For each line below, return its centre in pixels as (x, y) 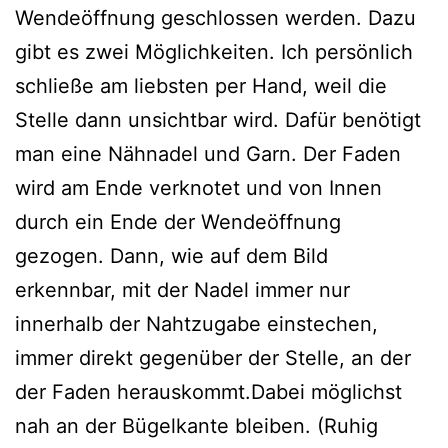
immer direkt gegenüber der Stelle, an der (213, 357)
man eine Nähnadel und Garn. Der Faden (208, 153)
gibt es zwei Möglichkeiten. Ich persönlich (214, 51)
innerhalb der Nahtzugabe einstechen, (196, 323)
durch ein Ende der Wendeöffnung (178, 221)
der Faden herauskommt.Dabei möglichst (208, 391)
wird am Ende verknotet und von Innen (198, 187)
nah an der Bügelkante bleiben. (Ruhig (196, 425)
